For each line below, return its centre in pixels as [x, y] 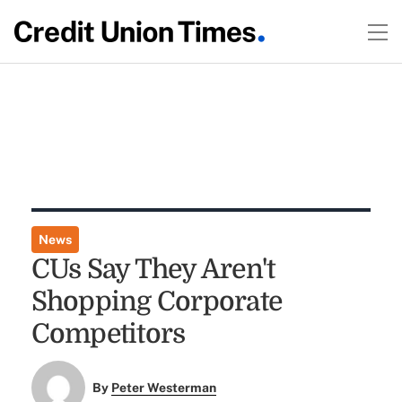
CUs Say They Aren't [153, 269]
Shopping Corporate [157, 301]
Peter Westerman [164, 388]
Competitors [108, 334]
